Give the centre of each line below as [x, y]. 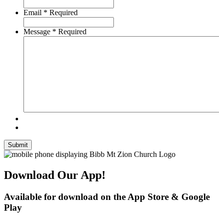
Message [37, 31]
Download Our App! [55, 175]
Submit [18, 145]
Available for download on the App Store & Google [107, 197]
